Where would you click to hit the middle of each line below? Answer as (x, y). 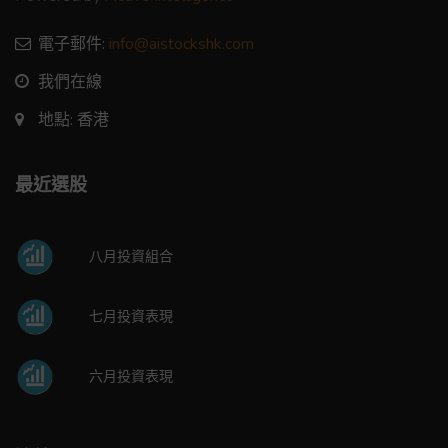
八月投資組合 (131, 256)
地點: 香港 (73, 119)
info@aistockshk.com (181, 43)
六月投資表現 (131, 376)
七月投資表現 (131, 316)
